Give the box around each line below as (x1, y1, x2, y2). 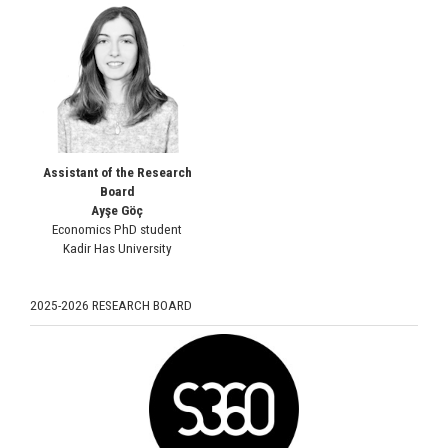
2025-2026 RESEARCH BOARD (30, 297, 192, 313)
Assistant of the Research (42, 164, 192, 180)
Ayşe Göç (91, 202, 143, 218)
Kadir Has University (62, 240, 172, 256)
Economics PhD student (52, 221, 182, 237)
